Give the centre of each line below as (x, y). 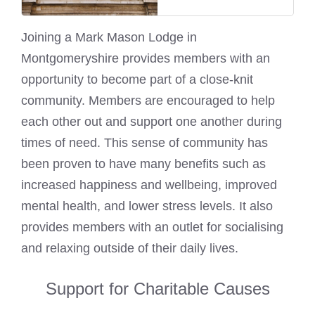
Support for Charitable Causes (157, 288)
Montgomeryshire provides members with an (146, 58)
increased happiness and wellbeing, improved (149, 185)
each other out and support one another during (152, 121)
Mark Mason (110, 37)
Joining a (48, 37)
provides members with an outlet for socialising (152, 227)
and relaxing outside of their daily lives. (130, 248)
